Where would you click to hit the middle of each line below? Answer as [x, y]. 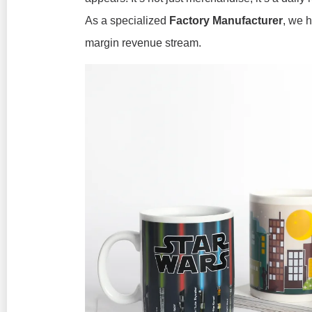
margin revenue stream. [143, 43]
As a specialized [127, 21]
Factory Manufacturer [226, 21]
